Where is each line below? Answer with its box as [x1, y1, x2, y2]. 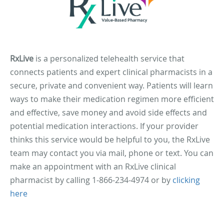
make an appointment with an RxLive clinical [10, 161, 176, 172]
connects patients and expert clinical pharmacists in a [10, 66, 212, 78]
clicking [172, 174, 200, 186]
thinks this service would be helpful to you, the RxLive [10, 134, 210, 145]
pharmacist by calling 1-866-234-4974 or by [10, 174, 172, 186]
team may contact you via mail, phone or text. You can [10, 147, 213, 159]
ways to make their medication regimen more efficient [10, 93, 214, 105]
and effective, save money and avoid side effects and [10, 107, 207, 118]
